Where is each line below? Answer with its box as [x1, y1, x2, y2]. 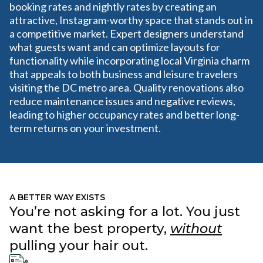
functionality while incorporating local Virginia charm [9, 54, 249, 67]
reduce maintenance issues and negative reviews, [9, 95, 235, 107]
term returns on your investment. [9, 122, 161, 134]
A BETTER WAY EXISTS [9, 192, 105, 203]
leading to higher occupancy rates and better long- [9, 108, 240, 121]
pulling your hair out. [9, 237, 148, 254]
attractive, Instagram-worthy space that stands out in [9, 14, 253, 26]
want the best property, [9, 220, 170, 237]
